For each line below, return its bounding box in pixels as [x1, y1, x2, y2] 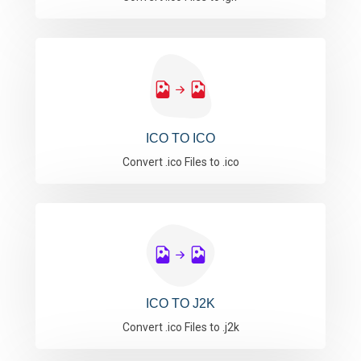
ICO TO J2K [146, 297, 215, 310]
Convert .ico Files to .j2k [122, 321, 239, 334]
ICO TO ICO [146, 131, 215, 145]
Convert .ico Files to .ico [122, 156, 239, 168]
